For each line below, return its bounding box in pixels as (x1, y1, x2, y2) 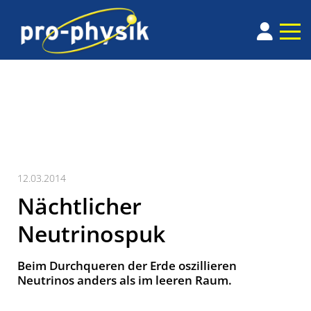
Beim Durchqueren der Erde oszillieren (17, 258, 237, 274)
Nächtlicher (17, 191, 142, 221)
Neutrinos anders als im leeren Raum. (17, 272, 232, 289)
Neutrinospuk (17, 219, 165, 249)
